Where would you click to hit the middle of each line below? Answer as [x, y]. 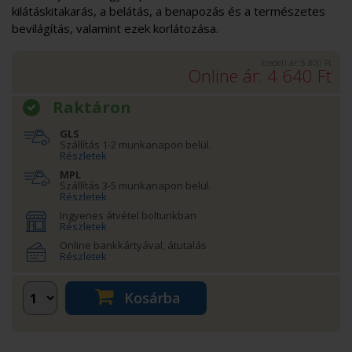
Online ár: [227, 75]
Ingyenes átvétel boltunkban [128, 215]
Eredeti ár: [281, 62]
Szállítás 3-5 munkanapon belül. [136, 185]
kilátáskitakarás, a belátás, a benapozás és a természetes [169, 11]
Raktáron [92, 107]
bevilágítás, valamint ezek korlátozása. [115, 28]
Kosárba [150, 297]
